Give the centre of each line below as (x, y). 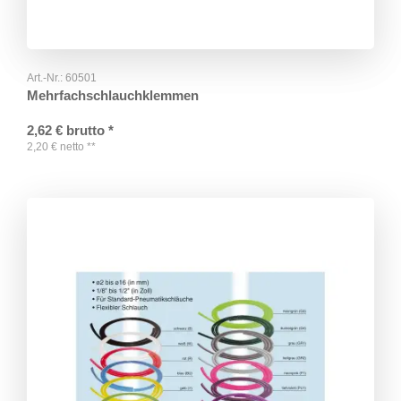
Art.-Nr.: (46, 78)
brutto (85, 131)
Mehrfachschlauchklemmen (113, 96)
